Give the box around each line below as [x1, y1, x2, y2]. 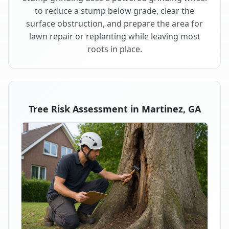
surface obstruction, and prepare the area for [26, 17, 203, 29]
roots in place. [87, 43, 142, 55]
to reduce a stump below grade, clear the [35, 5, 194, 16]
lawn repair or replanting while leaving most [29, 30, 200, 42]
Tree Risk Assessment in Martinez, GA [28, 102, 201, 115]
